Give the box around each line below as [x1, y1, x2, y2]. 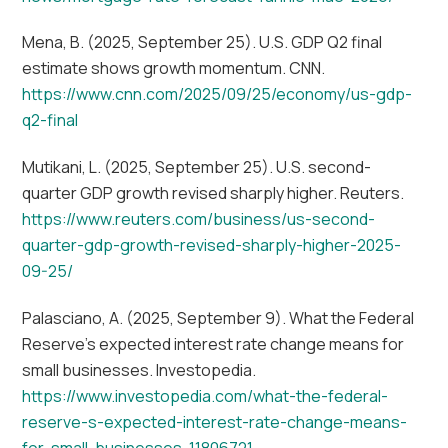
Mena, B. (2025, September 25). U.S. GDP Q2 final [22, 31, 383, 54]
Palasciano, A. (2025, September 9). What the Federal [22, 306, 415, 329]
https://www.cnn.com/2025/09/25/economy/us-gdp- [22, 83, 413, 106]
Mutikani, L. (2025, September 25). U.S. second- [22, 156, 372, 179]
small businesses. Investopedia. [22, 358, 257, 381]
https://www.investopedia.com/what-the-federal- [22, 384, 389, 407]
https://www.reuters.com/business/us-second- [22, 208, 376, 231]
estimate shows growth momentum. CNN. [22, 57, 326, 80]
